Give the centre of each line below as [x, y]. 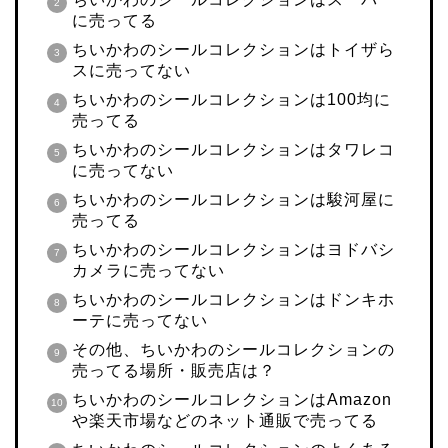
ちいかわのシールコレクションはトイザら [233, 50]
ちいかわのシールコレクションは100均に [231, 100]
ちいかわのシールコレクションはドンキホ [233, 300]
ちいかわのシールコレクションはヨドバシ [233, 250]
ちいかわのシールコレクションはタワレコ [233, 150]
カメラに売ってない [148, 271]
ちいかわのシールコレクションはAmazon [232, 400]
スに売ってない [131, 71]
